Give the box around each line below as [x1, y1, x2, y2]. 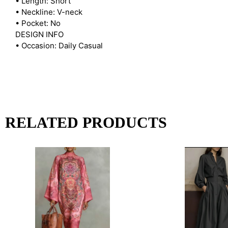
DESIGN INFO [15, 29, 64, 39]
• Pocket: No [15, 18, 61, 28]
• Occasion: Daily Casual [15, 40, 103, 50]
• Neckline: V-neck [15, 7, 82, 17]
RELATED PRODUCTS [5, 114, 167, 131]
